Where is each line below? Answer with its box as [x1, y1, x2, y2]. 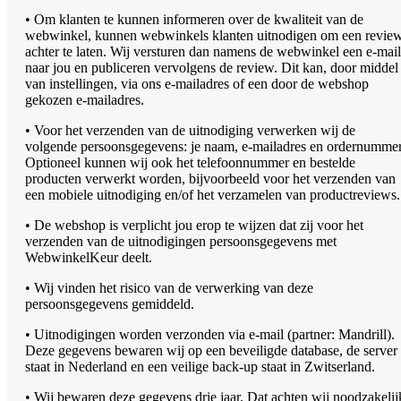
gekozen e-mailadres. [25, 91, 144, 107]
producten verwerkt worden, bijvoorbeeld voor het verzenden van [25, 170, 396, 186]
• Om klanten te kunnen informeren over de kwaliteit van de [25, 11, 363, 27]
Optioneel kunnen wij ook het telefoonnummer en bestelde [25, 154, 355, 170]
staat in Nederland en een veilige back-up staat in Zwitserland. [25, 358, 375, 374]
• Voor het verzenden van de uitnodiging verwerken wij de [25, 122, 355, 138]
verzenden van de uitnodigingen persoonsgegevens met [25, 233, 337, 249]
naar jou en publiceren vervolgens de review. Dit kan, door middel [25, 59, 398, 75]
